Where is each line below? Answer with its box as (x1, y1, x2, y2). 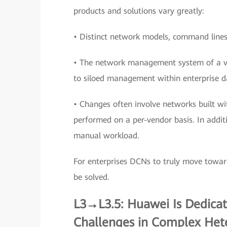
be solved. (73, 172, 109, 182)
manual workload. (73, 131, 139, 140)
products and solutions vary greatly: (73, 6, 204, 16)
